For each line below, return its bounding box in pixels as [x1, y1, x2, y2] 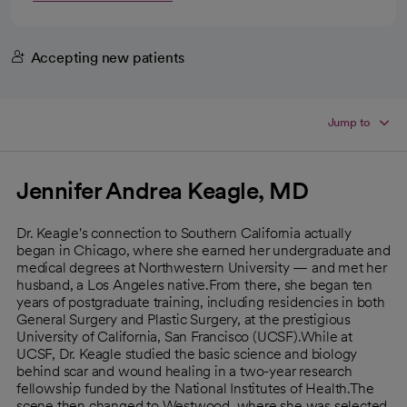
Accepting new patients [30, 48, 185, 66]
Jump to [327, 114, 372, 129]
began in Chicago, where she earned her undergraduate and [16, 241, 391, 259]
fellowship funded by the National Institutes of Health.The [16, 379, 374, 397]
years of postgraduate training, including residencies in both [16, 293, 385, 311]
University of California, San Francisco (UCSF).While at [16, 327, 352, 345]
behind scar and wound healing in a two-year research [16, 362, 352, 380]
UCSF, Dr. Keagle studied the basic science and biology [16, 344, 358, 362]
